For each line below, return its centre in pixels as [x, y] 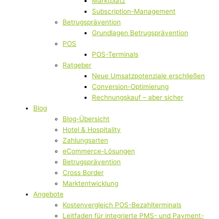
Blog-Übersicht [86, 119]
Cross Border [83, 173]
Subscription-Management [134, 11]
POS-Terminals [115, 55]
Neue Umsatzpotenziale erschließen [148, 76]
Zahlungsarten [85, 141]
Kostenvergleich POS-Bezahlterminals [122, 205]
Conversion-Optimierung [130, 87]
